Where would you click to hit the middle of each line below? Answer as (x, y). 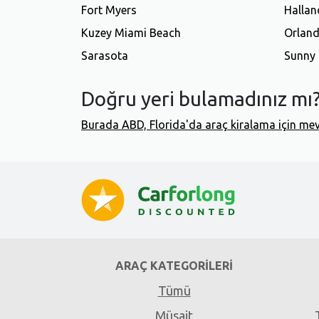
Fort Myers (109, 10)
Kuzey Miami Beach (131, 32)
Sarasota (105, 55)
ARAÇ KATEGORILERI (174, 266)
